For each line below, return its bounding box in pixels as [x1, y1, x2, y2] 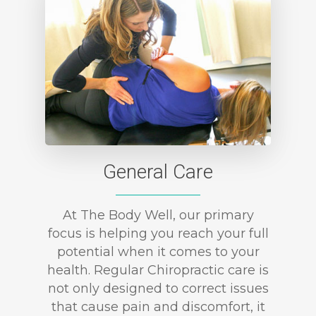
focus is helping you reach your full [47, 226, 269, 242]
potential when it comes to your [56, 244, 260, 260]
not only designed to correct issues [47, 281, 269, 297]
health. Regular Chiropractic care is [47, 262, 269, 279]
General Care [103, 160, 213, 184]
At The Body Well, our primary [62, 207, 254, 224]
